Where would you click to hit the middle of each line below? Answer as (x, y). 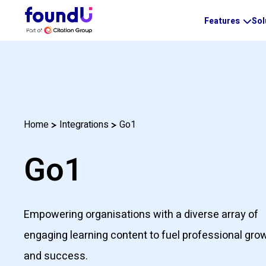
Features (222, 21)
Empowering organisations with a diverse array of (141, 215)
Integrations (84, 125)
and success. (56, 256)
